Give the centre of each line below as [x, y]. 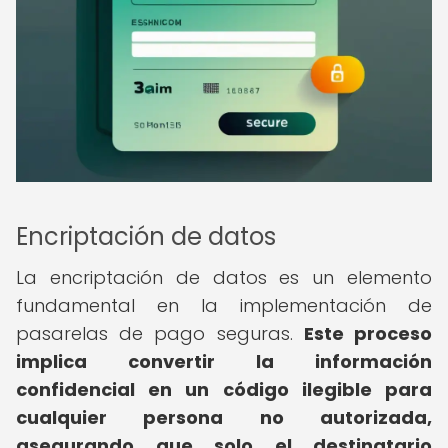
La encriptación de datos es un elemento [224, 277]
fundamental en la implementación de [224, 305]
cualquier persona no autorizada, [224, 417]
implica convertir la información [224, 361]
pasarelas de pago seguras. [160, 333]
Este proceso [368, 333]
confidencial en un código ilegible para [224, 389]
